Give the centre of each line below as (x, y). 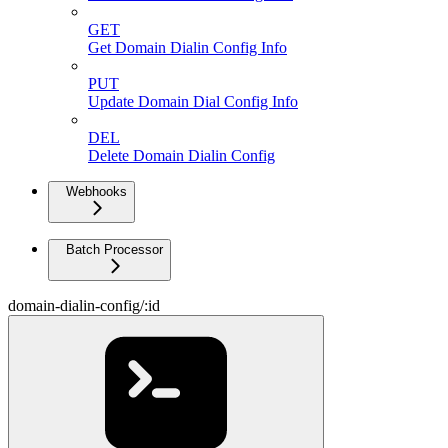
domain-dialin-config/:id (84, 306)
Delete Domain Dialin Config (181, 156)
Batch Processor (114, 250)
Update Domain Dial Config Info (193, 102)
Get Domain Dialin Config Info (187, 48)
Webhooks (96, 192)
